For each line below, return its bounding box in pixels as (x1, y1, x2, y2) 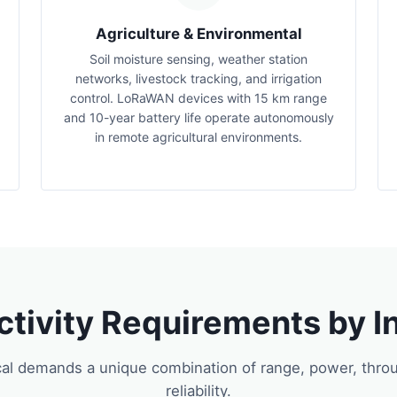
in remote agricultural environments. (95, 129, 302, 144)
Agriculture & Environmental (95, 25, 302, 43)
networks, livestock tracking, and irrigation (75, 71, 322, 86)
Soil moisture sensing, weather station (90, 51, 307, 66)
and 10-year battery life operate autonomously (63, 110, 334, 125)
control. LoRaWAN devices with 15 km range (70, 90, 327, 105)
